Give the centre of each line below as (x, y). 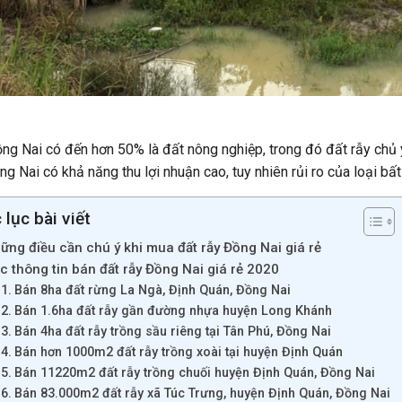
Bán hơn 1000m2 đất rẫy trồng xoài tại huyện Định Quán (178, 352)
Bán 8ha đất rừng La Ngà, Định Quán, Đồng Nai (152, 290)
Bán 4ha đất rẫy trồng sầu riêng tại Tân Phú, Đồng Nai (172, 331)
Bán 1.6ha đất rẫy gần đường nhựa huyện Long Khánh (173, 310)
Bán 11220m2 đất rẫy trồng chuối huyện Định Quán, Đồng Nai (194, 372)
